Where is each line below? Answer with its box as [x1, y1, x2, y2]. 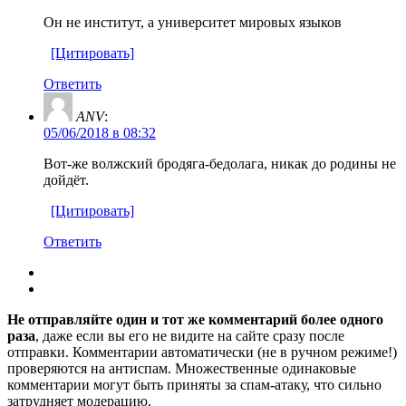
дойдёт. [43, 171, 89, 188]
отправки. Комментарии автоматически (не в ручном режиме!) [7, 343, 397, 360]
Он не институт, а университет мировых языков [43, 14, 342, 30]
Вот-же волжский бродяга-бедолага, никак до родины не [43, 155, 396, 171]
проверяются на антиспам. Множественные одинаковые [7, 360, 356, 376]
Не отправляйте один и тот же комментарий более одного [7, 311, 383, 327]
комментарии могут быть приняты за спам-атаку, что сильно [7, 376, 382, 392]
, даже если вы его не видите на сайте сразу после [35, 327, 344, 343]
